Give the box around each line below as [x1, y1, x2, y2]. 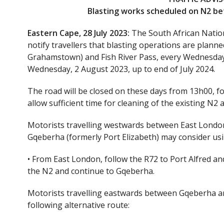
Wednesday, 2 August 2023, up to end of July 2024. [27, 63, 215, 74]
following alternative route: [27, 199, 129, 210]
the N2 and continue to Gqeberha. [27, 165, 154, 176]
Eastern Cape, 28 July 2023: [27, 27, 129, 38]
